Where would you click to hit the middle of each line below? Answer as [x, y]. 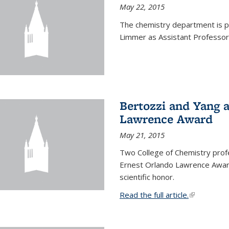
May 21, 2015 [142, 135]
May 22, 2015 [142, 6]
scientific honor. [147, 177]
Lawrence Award [166, 119]
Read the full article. [154, 195]
